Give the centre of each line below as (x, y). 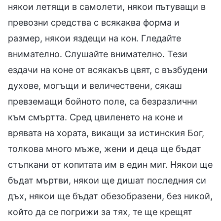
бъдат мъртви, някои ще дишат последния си (107, 180)
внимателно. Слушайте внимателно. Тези (98, 54)
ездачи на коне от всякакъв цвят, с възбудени (108, 70)
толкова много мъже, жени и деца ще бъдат (105, 148)
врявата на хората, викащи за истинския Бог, (106, 133)
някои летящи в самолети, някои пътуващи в (107, 6)
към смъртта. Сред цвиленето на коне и (95, 117)
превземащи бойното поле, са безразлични (103, 101)
